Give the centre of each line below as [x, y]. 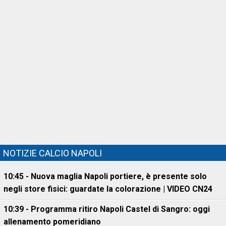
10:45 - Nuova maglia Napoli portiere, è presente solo [105, 177]
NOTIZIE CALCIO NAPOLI [52, 153]
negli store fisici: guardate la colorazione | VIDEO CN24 [108, 189]
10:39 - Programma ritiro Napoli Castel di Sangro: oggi [107, 209]
